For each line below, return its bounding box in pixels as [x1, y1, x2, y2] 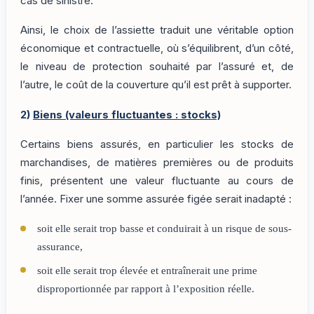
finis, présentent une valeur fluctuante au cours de [20, 175, 294, 188]
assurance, [36, 241, 83, 253]
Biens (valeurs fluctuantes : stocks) [33, 108, 221, 121]
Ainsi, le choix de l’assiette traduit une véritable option [20, 24, 294, 37]
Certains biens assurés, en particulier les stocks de [20, 138, 294, 151]
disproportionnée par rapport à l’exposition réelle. [36, 282, 254, 294]
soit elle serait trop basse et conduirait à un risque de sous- [36, 223, 292, 235]
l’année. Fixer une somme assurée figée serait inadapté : [20, 193, 292, 206]
